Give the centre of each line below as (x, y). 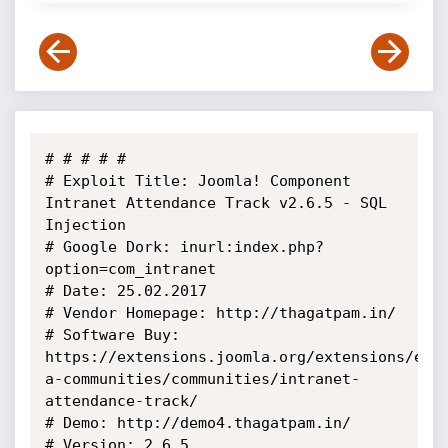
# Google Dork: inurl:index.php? (184, 247)
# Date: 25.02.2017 (125, 291)
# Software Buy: (112, 335)
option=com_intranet (130, 269)
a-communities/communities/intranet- (202, 379)
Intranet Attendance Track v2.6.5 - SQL (215, 203)
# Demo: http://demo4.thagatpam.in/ (197, 423)
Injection (85, 225)
